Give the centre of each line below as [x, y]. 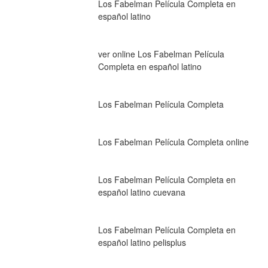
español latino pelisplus [142, 242]
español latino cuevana [141, 192]
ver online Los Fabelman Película [161, 54]
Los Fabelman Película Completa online [173, 141]
